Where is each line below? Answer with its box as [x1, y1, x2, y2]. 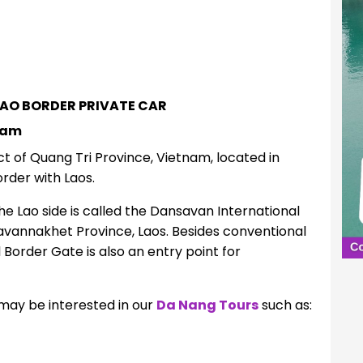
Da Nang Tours [156, 295, 258, 314]
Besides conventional [171, 221, 306, 241]
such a [261, 295, 303, 314]
